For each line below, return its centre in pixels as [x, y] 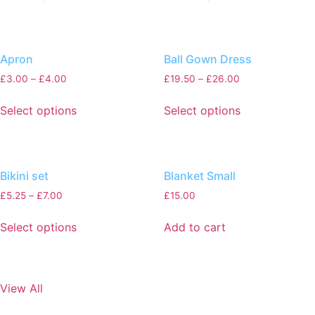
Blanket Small [199, 175]
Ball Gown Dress [207, 59]
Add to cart [194, 227]
